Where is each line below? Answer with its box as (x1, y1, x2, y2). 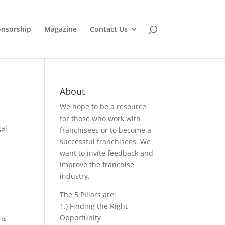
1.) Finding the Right (60, 201, 128, 211)
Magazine (44, 24, 77, 34)
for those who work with (60, 114, 141, 123)
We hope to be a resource (60, 102, 147, 111)
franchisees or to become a (60, 125, 152, 135)
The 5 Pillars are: (60, 190, 117, 199)
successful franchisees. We (60, 137, 151, 146)
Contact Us (89, 24, 128, 34)
